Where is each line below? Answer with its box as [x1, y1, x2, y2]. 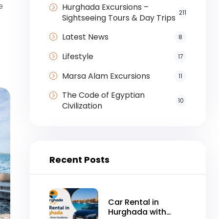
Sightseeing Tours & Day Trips [62, 12, 175, 24]
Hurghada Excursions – [62, 1, 149, 13]
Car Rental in [108, 197, 159, 208]
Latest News [62, 31, 109, 43]
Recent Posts [49, 153, 109, 166]
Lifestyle [62, 51, 93, 63]
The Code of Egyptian [62, 89, 145, 101]
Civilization [62, 100, 102, 112]
